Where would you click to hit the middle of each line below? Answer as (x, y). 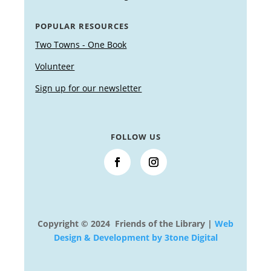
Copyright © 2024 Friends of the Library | (126, 223)
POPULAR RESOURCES (82, 26)
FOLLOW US (135, 136)
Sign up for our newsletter (89, 88)
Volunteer (55, 66)
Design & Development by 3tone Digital (135, 237)
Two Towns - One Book (81, 44)
